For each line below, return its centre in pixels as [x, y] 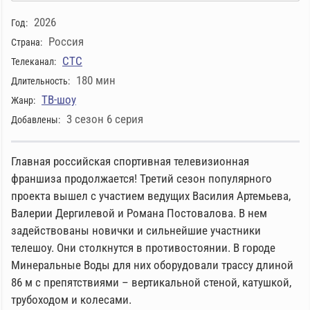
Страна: [27, 42]
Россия [65, 42]
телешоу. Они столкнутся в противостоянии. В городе [143, 248]
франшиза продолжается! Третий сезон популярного [142, 179]
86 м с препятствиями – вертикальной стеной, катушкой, [151, 282]
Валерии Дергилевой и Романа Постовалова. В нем [139, 213]
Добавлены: [36, 120]
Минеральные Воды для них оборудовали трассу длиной [152, 265]
